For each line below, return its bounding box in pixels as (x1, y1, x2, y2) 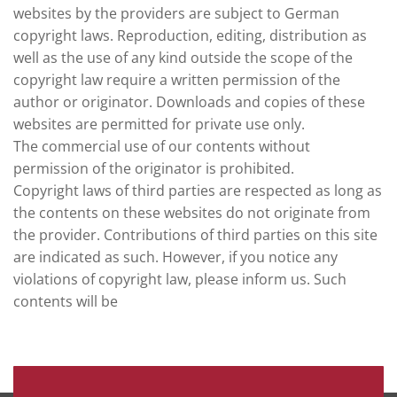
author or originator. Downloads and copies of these (13, 92, 365, 113)
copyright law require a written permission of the (13, 70, 340, 90)
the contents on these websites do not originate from (13, 203, 370, 223)
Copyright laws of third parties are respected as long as (13, 181, 382, 201)
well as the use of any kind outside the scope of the (13, 48, 353, 68)
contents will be (13, 292, 118, 312)
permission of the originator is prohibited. (13, 159, 294, 179)
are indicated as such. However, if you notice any (13, 247, 338, 268)
